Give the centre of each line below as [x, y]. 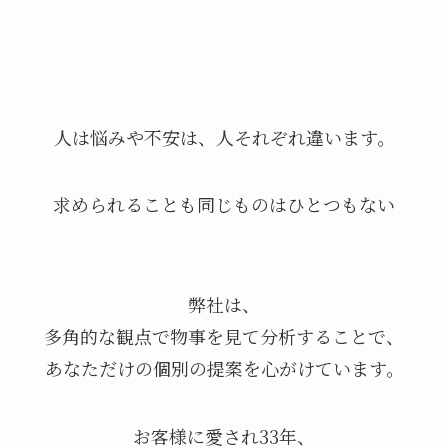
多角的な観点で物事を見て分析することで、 [224, 336]
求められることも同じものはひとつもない [224, 204]
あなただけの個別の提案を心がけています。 [224, 368]
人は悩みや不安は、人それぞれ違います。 [224, 136]
